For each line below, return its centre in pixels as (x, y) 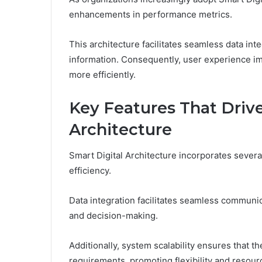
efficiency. (90, 171)
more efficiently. (102, 74)
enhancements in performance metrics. (151, 14)
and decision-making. (113, 216)
